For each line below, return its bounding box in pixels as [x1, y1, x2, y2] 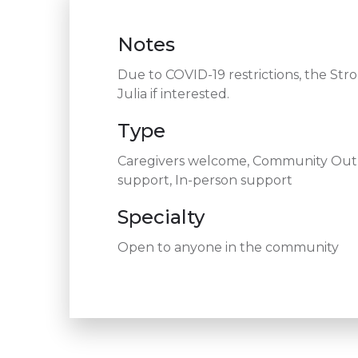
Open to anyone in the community [117, 240, 339, 255]
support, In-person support [117, 173, 292, 188]
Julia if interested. [117, 86, 229, 101]
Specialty [117, 205, 205, 229]
